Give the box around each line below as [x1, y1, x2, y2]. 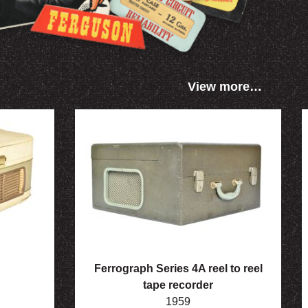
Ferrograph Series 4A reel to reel [93, 263, 263, 275]
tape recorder [143, 279, 213, 291]
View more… [187, 80, 262, 94]
